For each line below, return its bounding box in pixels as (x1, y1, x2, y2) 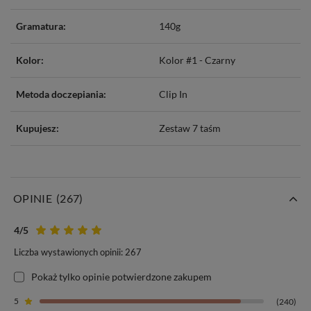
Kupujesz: (16, 121, 59, 134)
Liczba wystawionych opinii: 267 (14, 246, 142, 258)
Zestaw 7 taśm (159, 121, 221, 134)
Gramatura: (16, 19, 66, 32)
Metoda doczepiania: (16, 87, 106, 100)
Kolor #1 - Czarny (159, 53, 235, 66)
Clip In (159, 87, 187, 100)
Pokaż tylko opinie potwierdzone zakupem (31, 270, 212, 283)
